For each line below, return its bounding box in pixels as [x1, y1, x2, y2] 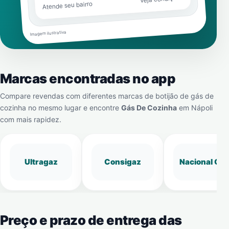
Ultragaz [24, 157, 58, 167]
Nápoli [191, 103, 213, 112]
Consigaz [104, 157, 141, 167]
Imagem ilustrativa [30, 29, 66, 37]
